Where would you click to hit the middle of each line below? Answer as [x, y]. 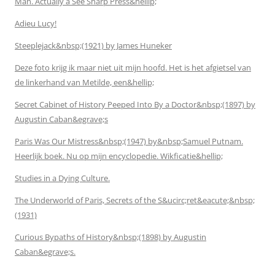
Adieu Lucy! [36, 23]
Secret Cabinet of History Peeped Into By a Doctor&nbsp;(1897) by [135, 104]
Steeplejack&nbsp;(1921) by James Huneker [93, 45]
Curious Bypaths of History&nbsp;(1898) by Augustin [110, 237]
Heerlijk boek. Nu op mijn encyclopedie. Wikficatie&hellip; [119, 156]
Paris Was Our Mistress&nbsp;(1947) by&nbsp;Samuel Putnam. [129, 141]
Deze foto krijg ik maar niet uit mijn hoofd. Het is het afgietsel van [133, 67]
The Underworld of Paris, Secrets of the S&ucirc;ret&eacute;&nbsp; [135, 200]
